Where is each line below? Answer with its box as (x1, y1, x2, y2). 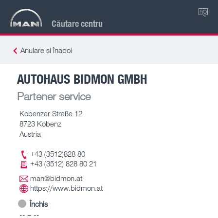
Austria (19, 129, 41, 138)
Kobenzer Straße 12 (19, 109, 82, 118)
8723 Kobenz (19, 119, 61, 128)
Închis (30, 199, 48, 208)
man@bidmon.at (30, 174, 82, 182)
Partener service (17, 89, 91, 103)
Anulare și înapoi (20, 46, 72, 54)
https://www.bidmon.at (30, 183, 103, 192)
